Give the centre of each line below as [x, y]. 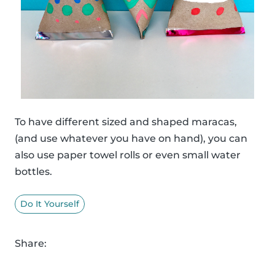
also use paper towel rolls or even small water [128, 155]
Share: [31, 244]
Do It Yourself [50, 204]
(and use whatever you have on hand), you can [131, 139]
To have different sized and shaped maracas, [126, 122]
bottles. [33, 172]
